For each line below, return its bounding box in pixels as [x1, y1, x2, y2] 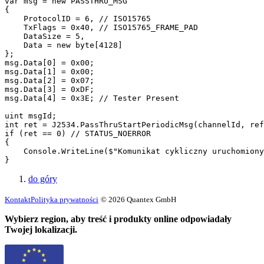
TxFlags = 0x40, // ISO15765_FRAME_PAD [5, 23, 198, 32]
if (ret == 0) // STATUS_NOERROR [5, 129, 151, 138]
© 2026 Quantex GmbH [101, 195, 176, 204]
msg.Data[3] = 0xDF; [5, 85, 94, 94]
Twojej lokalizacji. [5, 225, 77, 235]
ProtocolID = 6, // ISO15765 [5, 14, 151, 24]
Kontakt [5, 195, 31, 204]
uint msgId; [5, 111, 57, 121]
